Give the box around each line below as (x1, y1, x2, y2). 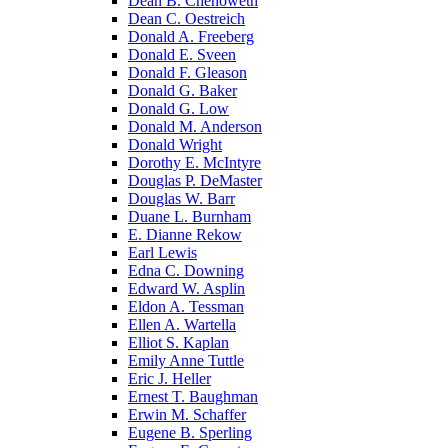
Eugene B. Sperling (128, 423, 252, 441)
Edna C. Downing (128, 261, 244, 279)
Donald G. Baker (128, 81, 237, 99)
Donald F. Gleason (128, 63, 247, 81)
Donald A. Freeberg (128, 27, 254, 45)
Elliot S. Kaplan (128, 333, 229, 351)
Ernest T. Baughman (128, 387, 258, 405)
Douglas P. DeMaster (128, 171, 262, 189)
